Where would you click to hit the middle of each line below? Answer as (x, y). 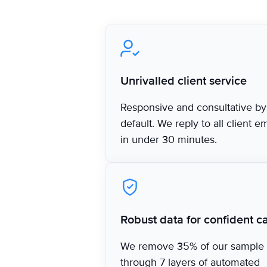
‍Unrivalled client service (184, 81)
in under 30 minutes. (169, 139)
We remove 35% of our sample (193, 246)
